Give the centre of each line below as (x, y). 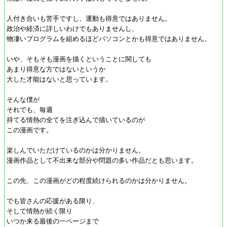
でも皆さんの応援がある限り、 (53, 201)
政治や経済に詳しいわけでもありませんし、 (72, 29)
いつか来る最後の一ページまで (53, 221)
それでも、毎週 (30, 110)
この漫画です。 (30, 130)
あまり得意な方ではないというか (56, 69)
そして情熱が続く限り (40, 211)
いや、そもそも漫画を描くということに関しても (79, 59)
